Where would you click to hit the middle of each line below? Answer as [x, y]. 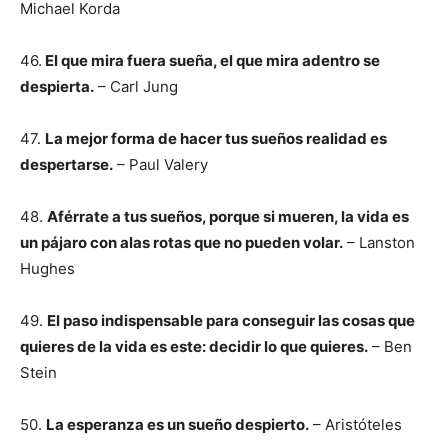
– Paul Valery [160, 164]
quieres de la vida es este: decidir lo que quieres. [194, 346]
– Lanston [379, 242]
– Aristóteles [355, 424]
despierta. [57, 86]
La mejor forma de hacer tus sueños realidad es [216, 138]
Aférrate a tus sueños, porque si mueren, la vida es [228, 216]
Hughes [47, 268]
